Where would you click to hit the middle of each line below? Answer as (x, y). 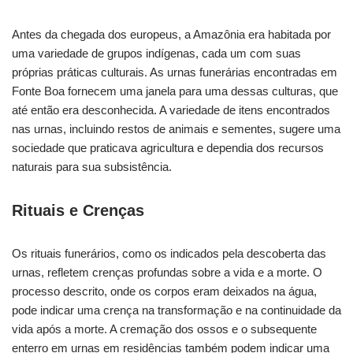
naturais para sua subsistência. (92, 167)
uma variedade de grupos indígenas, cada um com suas (156, 53)
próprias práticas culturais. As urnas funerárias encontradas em (175, 72)
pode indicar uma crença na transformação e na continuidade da (176, 310)
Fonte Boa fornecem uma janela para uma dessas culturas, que (175, 91)
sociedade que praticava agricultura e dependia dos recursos (168, 148)
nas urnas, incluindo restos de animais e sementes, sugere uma (176, 129)
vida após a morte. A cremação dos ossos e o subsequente (164, 329)
